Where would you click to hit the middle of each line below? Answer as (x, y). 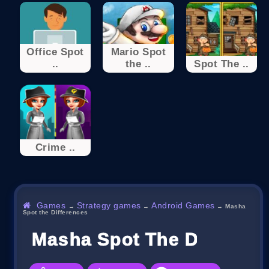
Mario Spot (138, 52)
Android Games (183, 205)
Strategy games (109, 205)
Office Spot (55, 52)
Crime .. (55, 147)
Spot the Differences (56, 212)
